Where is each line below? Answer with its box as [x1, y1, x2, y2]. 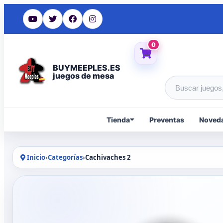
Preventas [149, 115, 184, 124]
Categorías [48, 153, 83, 162]
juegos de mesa [53, 70, 114, 81]
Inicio [25, 153, 45, 162]
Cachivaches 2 [85, 153, 130, 162]
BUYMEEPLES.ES [53, 62, 120, 73]
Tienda [106, 115, 130, 124]
